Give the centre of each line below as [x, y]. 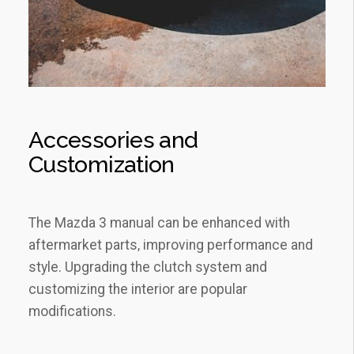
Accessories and [113, 140]
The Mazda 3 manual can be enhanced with [159, 223]
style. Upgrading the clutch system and [148, 267]
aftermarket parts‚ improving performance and [171, 245]
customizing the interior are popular [138, 290]
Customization [102, 165]
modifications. [72, 312]
